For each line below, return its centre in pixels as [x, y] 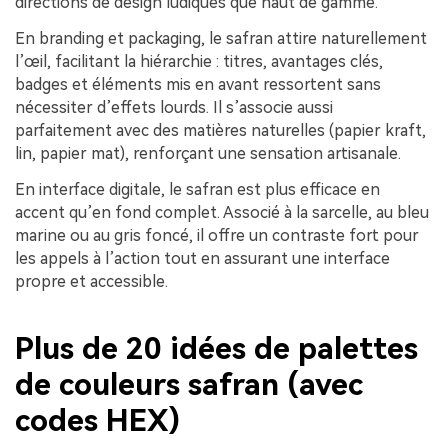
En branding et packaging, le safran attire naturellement [221, 39]
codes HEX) [97, 421]
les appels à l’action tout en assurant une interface [202, 258]
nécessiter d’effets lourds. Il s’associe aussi [174, 108]
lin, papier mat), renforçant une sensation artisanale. [208, 154]
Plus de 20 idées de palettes [216, 349]
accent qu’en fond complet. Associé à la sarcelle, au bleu [222, 212]
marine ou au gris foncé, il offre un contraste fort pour [217, 235]
